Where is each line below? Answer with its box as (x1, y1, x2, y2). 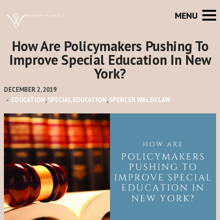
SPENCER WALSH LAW (109, 96, 170, 104)
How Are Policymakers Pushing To (11, 37, 209, 55)
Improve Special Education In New (9, 51, 211, 69)
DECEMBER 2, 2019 (4, 85, 56, 94)
